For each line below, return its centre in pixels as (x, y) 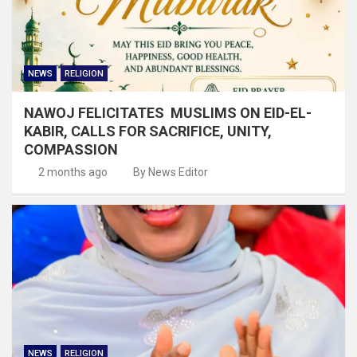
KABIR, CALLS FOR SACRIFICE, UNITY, (148, 131)
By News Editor (171, 172)
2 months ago (73, 172)
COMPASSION (71, 149)
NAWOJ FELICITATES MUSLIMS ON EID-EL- (168, 112)
